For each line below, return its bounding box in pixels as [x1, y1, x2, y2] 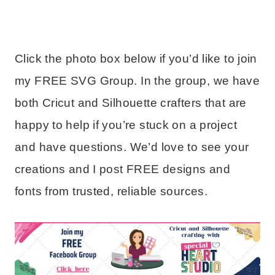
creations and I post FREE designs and [15, 163, 231, 176]
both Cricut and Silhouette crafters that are [15, 96, 247, 110]
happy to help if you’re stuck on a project [15, 118, 237, 132]
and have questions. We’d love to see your [15, 141, 249, 154]
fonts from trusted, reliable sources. [15, 185, 208, 198]
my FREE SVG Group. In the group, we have [15, 74, 260, 88]
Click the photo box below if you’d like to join [15, 52, 257, 66]
